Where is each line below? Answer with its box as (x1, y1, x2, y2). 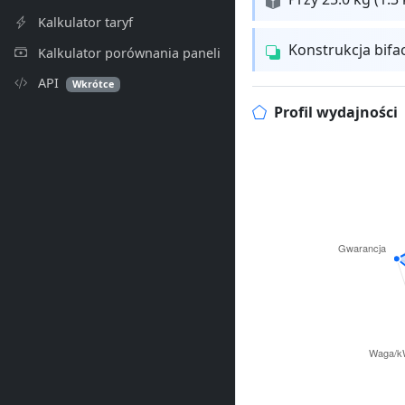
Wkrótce (72, 77, 115, 91)
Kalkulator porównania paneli (34, 43, 221, 61)
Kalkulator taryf (34, 13, 133, 31)
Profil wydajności (273, 102, 398, 123)
